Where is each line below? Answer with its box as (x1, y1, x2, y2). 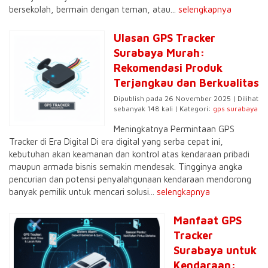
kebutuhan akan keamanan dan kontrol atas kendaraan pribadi (9, 149, 249, 159)
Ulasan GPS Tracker (114, 32, 215, 44)
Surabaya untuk (173, 244, 257, 257)
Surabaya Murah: (114, 47, 205, 59)
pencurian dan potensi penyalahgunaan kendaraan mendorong (9, 174, 251, 184)
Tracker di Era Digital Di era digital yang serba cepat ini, (9, 136, 223, 147)
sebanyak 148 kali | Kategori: (114, 104, 213, 113)
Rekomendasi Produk (114, 62, 223, 74)
